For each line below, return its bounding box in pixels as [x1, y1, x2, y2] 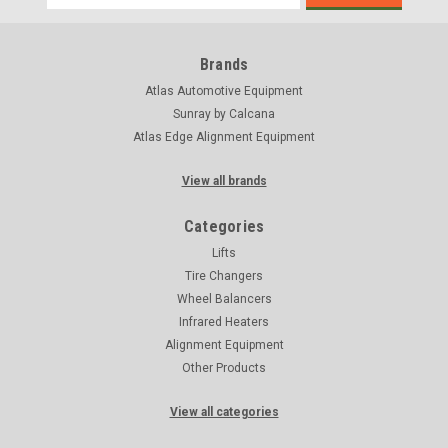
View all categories [169, 404, 279, 419]
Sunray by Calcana [173, 106, 275, 121]
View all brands [181, 173, 267, 188]
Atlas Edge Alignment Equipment [133, 129, 315, 144]
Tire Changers [185, 268, 263, 283]
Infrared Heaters [179, 314, 269, 329]
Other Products [182, 360, 266, 375]
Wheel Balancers [176, 291, 272, 306]
